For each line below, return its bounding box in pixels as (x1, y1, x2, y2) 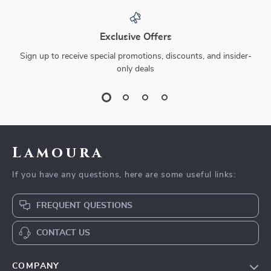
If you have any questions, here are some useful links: (12, 171, 236, 180)
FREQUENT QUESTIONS (36, 201, 132, 211)
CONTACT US (36, 229, 90, 238)
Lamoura (12, 143, 104, 163)
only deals (117, 65, 154, 74)
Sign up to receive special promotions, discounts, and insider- (19, 52, 252, 61)
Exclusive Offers (99, 32, 172, 42)
